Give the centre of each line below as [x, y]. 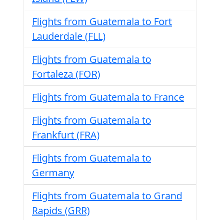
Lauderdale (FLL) [69, 36]
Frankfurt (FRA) [66, 135]
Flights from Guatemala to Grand [107, 196]
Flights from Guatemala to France [108, 97]
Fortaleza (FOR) [66, 74]
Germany [53, 173]
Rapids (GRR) [61, 210]
